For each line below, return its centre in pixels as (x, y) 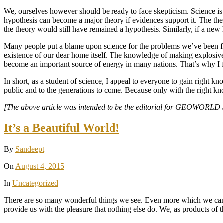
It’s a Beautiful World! (62, 128)
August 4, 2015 (40, 166)
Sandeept (30, 149)
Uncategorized (35, 183)
